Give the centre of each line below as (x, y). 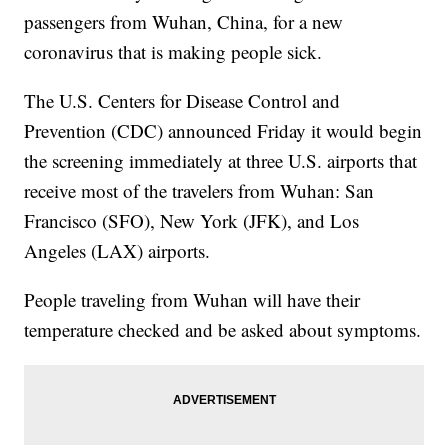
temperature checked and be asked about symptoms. (223, 330)
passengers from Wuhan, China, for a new (184, 22)
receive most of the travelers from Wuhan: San (199, 191)
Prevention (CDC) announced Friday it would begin (223, 131)
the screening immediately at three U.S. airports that (221, 161)
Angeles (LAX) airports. (117, 251)
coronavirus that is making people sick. (173, 52)
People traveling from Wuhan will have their (192, 300)
